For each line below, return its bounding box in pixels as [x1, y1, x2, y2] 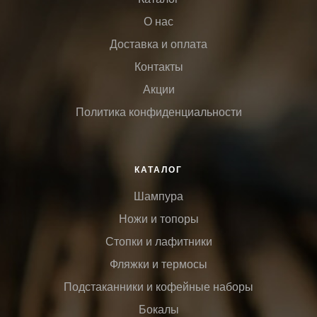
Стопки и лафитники [105, 234, 212, 248]
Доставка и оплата [110, 36, 207, 51]
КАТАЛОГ [134, 163, 183, 175]
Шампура [134, 188, 183, 203]
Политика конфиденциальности [75, 104, 242, 119]
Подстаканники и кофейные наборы [64, 279, 253, 294]
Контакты [134, 59, 183, 74]
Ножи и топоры [118, 211, 199, 226]
